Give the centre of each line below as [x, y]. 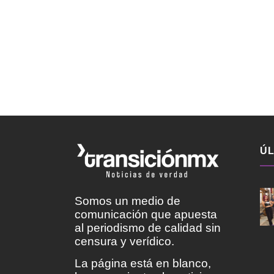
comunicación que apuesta [146, 214]
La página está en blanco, [143, 264]
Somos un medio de [128, 201]
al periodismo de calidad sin [148, 228]
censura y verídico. [124, 241]
